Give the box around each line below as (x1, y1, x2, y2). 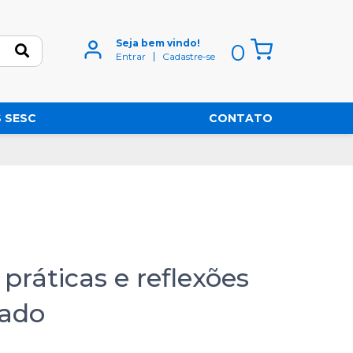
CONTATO (208, 111, 273, 125)
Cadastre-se (162, 50, 215, 62)
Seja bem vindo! (116, 37, 200, 49)
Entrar (116, 50, 146, 62)
